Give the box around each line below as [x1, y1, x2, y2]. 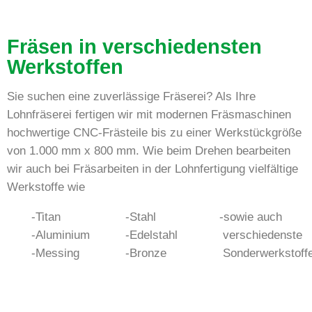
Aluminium [36, 228, 90, 242]
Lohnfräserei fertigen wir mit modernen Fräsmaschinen [7, 107, 291, 121]
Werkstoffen [7, 55, 123, 78]
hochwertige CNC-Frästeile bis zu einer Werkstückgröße [7, 125, 302, 139]
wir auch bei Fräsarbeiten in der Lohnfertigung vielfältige [7, 162, 298, 175]
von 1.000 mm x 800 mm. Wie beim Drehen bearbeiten [7, 143, 290, 157]
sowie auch [224, 210, 282, 224]
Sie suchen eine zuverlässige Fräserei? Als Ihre [7, 89, 256, 103]
